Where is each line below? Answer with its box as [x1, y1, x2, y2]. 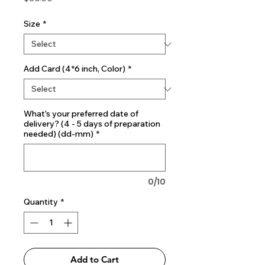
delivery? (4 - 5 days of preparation [24, 118, 160, 129]
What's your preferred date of [24, 108, 138, 119]
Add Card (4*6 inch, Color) [24, 63, 125, 74]
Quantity [24, 196, 58, 207]
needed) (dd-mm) [24, 128, 93, 139]
